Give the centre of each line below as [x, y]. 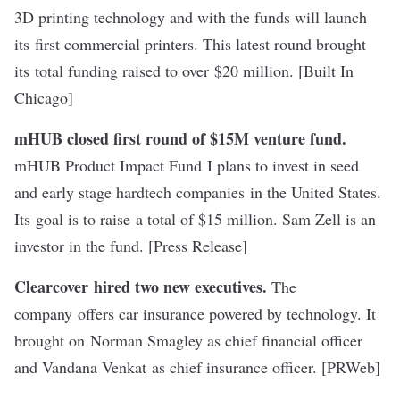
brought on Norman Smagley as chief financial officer [188, 340]
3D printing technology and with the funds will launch [191, 17]
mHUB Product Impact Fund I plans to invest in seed [187, 165]
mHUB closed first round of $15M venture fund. [180, 138]
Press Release [198, 246]
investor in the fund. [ [84, 246]
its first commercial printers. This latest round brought [190, 44]
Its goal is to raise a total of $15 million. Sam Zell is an [195, 219]
